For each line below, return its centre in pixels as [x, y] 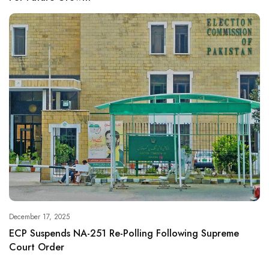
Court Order [37, 247]
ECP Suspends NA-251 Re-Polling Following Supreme [124, 234]
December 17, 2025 [39, 217]
